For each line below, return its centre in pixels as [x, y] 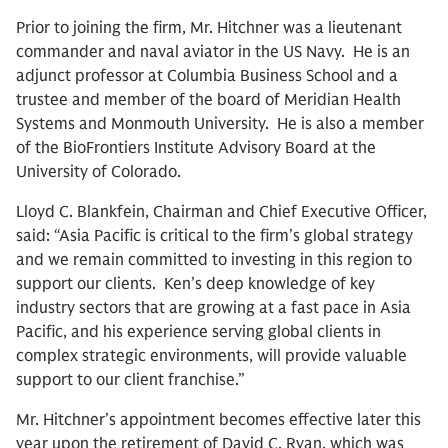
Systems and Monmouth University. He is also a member [220, 124]
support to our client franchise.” [130, 380]
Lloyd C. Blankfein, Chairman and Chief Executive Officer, [221, 212]
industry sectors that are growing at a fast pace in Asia [213, 308]
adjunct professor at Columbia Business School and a [207, 76]
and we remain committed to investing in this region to [214, 260]
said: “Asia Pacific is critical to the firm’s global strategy [214, 236]
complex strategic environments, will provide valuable [211, 356]
